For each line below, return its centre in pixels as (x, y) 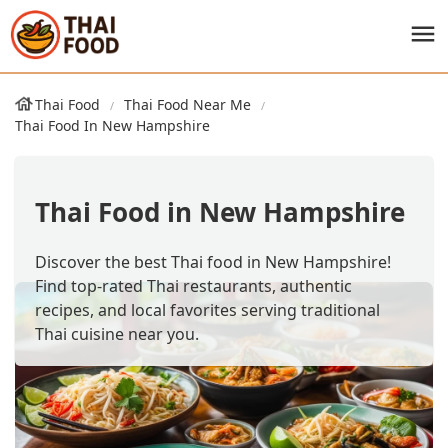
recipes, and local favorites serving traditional (207, 309)
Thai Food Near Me (187, 104)
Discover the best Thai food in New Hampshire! (213, 261)
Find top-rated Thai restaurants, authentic (193, 285)
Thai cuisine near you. (117, 333)
